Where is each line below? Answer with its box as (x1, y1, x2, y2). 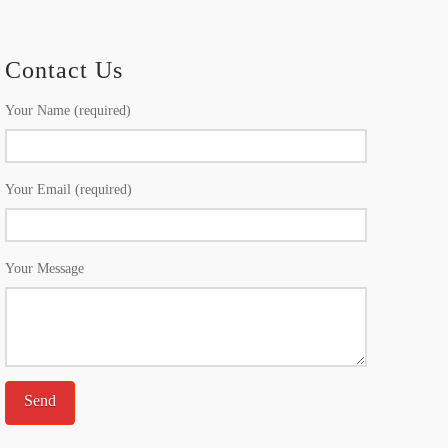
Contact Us (4, 56, 123, 83)
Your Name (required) (4, 103, 131, 119)
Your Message (4, 261, 84, 277)
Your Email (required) (4, 182, 132, 198)
